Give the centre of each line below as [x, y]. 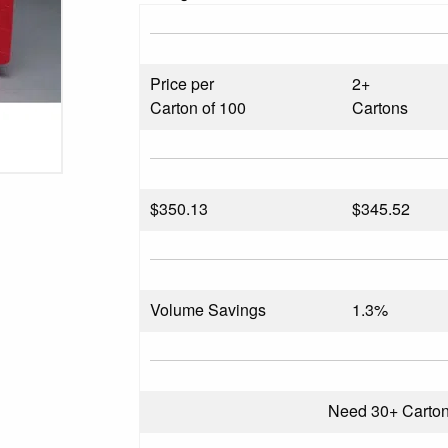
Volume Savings [208, 309]
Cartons [380, 107]
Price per [182, 83]
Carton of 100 [198, 107]
